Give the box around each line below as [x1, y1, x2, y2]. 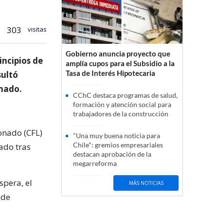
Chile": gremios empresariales [73, 141, 163, 149]
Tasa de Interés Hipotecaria [66, 69, 155, 78]
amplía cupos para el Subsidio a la [66, 59, 175, 68]
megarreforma [73, 159, 117, 168]
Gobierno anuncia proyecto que [66, 49, 170, 58]
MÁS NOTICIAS [128, 179, 163, 186]
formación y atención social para [73, 100, 171, 109]
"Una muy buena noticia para [73, 131, 160, 140]
